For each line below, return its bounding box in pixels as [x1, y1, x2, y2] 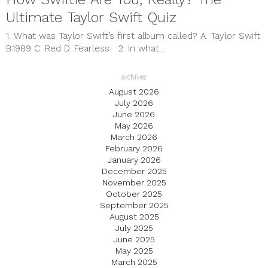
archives [121, 73, 147, 82]
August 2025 [109, 212, 159, 222]
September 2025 [99, 200, 169, 211]
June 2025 [113, 234, 155, 245]
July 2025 [115, 223, 153, 233]
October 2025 [106, 189, 162, 199]
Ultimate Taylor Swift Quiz [6, 9, 176, 26]
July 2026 [115, 98, 153, 108]
